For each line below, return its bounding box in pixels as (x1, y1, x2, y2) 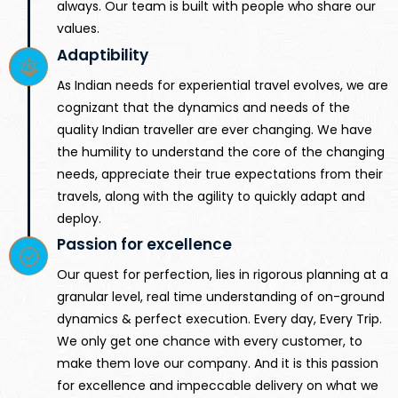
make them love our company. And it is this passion (57, 354, 378, 373)
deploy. (57, 209, 101, 227)
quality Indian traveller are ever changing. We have (57, 120, 372, 139)
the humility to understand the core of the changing (57, 142, 385, 161)
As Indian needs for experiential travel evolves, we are (57, 76, 388, 94)
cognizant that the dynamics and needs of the (57, 98, 350, 116)
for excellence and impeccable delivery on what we (57, 377, 378, 395)
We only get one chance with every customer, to (57, 332, 362, 351)
